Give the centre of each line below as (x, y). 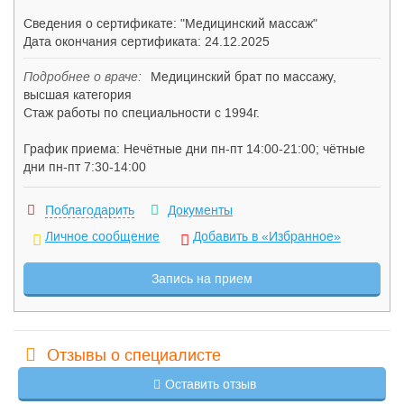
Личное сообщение (102, 236)
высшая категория (78, 95)
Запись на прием (202, 279)
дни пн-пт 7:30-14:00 (85, 167)
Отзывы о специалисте (134, 355)
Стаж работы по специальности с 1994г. (142, 113)
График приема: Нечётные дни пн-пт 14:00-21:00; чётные (194, 149)
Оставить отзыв (211, 384)
